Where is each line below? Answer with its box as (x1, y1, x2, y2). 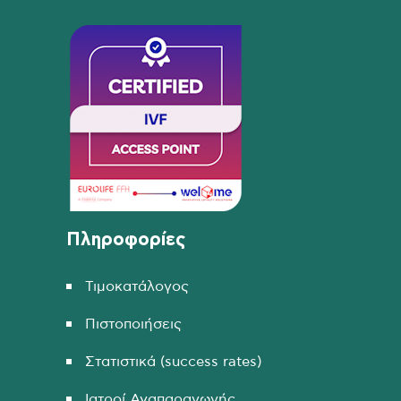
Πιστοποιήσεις (85, 316, 182, 331)
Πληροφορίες (66, 230, 185, 249)
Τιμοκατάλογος (85, 278, 189, 294)
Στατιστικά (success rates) (85, 354, 261, 369)
